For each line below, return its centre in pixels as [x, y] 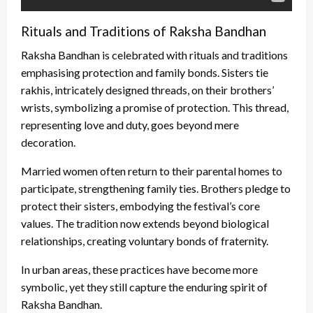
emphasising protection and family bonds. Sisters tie [145, 73]
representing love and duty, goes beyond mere [130, 125]
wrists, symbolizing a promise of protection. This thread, [155, 108]
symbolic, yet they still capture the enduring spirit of [144, 287]
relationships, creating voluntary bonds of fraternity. [145, 241]
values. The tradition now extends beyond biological [145, 224]
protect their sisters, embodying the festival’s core [140, 206]
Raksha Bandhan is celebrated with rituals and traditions [154, 55]
